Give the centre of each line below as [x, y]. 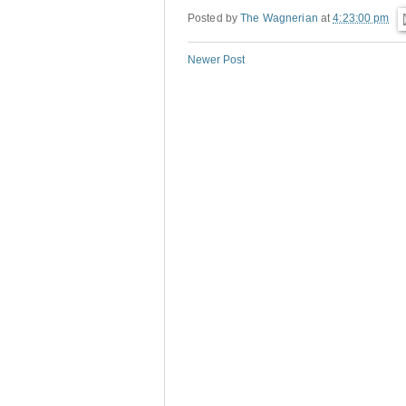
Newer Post [216, 60]
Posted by [214, 19]
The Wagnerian [279, 19]
